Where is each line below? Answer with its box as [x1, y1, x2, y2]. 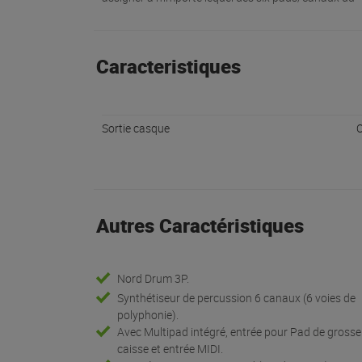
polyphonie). [117, 307, 179, 323]
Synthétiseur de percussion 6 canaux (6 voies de [117, 290, 356, 306]
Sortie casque [102, 120, 170, 137]
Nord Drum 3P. [117, 271, 190, 287]
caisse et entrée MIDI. [117, 341, 224, 357]
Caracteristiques [95, 53, 241, 80]
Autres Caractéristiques [95, 213, 304, 239]
